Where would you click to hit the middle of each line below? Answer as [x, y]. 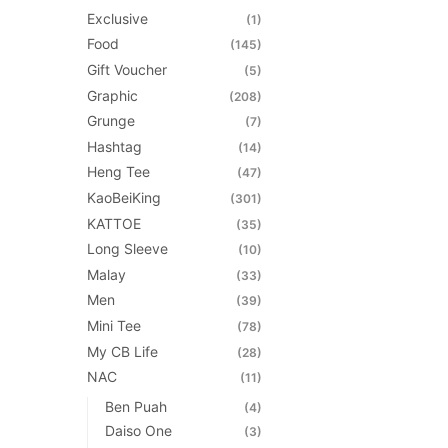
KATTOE [114, 223]
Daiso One [138, 431]
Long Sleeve [127, 249]
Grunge [111, 121]
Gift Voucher [127, 70]
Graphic [112, 95]
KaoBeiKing [124, 197]
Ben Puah [135, 406]
